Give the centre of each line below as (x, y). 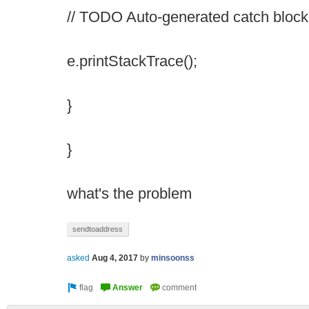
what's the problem (129, 193)
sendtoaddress (98, 229)
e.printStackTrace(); (132, 61)
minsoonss (173, 258)
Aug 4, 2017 (115, 258)
